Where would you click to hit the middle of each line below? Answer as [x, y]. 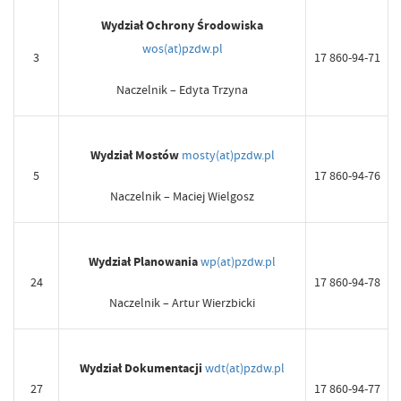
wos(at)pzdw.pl [182, 49]
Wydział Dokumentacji [141, 369]
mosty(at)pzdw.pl [228, 155]
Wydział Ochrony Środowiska [182, 26]
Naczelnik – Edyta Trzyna [182, 90]
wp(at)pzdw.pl [238, 262]
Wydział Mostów [134, 156]
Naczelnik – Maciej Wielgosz [182, 196]
